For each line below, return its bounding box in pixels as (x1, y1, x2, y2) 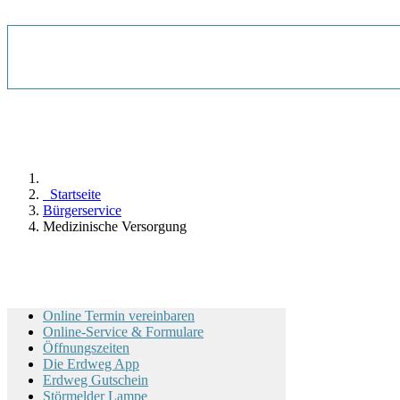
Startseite (43, 187, 101, 202)
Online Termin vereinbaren (43, 308, 195, 323)
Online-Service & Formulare (43, 324, 204, 339)
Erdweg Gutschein (43, 372, 148, 387)
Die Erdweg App (43, 356, 139, 371)
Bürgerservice (43, 203, 121, 218)
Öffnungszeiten (43, 340, 129, 355)
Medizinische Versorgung (43, 219, 187, 234)
